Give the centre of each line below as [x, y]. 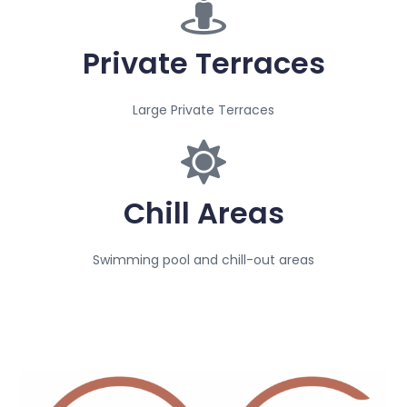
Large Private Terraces [203, 110]
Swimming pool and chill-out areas [203, 260]
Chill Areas [203, 213]
